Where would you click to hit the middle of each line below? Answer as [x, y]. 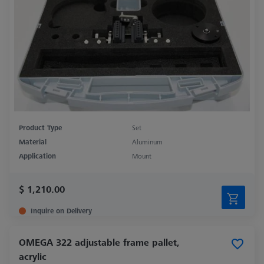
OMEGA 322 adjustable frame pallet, [99, 242]
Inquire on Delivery [61, 210]
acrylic [33, 256]
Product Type [40, 127]
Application [37, 156]
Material [33, 141]
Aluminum [147, 141]
